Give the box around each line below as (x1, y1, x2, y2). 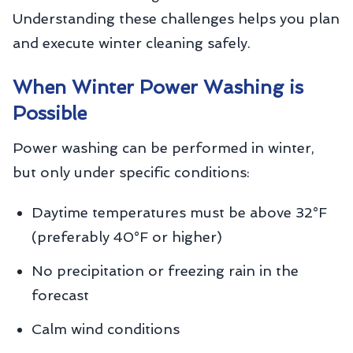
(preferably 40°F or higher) (32, 229, 222, 245)
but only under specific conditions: (13, 164, 250, 180)
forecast (32, 287, 89, 303)
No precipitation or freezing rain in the (32, 262, 299, 279)
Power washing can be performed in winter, (13, 139, 314, 156)
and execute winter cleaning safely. (13, 35, 251, 51)
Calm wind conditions (32, 321, 180, 337)
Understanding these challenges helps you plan (13, 10, 340, 27)
